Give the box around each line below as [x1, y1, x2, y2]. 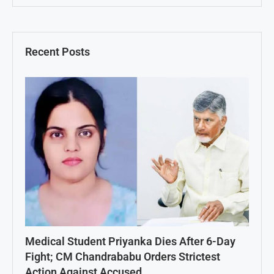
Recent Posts [25, 45, 90, 58]
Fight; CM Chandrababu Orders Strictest [25, 250, 220, 263]
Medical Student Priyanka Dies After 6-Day [25, 234, 235, 248]
